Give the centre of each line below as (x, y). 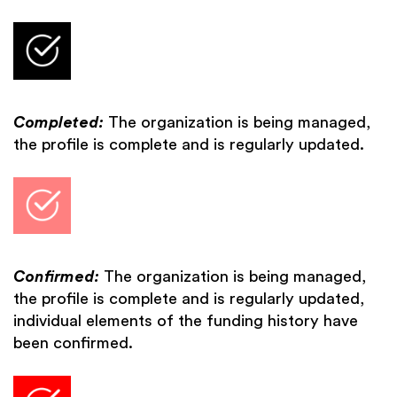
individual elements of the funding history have (186, 321)
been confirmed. (73, 343)
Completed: (61, 123)
